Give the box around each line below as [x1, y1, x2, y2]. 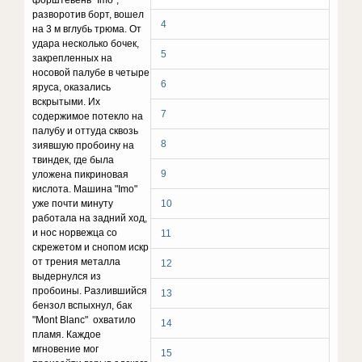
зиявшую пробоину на [32, 140, 135, 151]
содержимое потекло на [32, 111, 144, 122]
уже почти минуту [32, 198, 114, 209]
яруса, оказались [32, 82, 112, 93]
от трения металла [32, 256, 121, 267]
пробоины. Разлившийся [32, 285, 148, 297]
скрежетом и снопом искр [32, 242, 149, 253]
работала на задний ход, [32, 213, 148, 224]
